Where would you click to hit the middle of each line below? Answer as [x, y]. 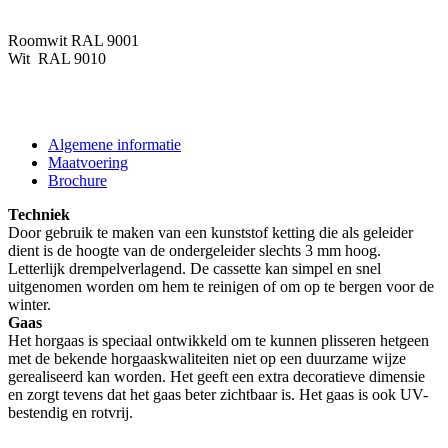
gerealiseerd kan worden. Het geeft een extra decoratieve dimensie [216, 376]
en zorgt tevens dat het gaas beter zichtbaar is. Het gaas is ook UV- [218, 394]
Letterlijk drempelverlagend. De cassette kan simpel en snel [194, 268]
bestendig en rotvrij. [70, 412]
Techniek [39, 214]
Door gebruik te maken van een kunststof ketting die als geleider [210, 232]
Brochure [77, 180]
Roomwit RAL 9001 [73, 40]
